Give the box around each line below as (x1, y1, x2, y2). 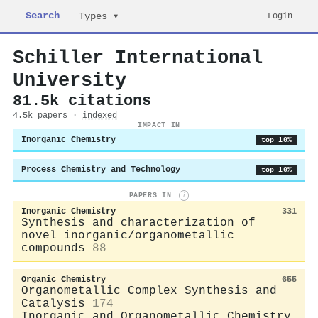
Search (26, 11, 60, 21)
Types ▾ (79, 11, 119, 22)
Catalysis (21, 297, 85, 310)
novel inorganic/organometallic (21, 229, 234, 242)
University (13, 70, 126, 92)
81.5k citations (13, 92, 151, 109)
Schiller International (13, 47, 263, 69)
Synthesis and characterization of (21, 216, 256, 229)
